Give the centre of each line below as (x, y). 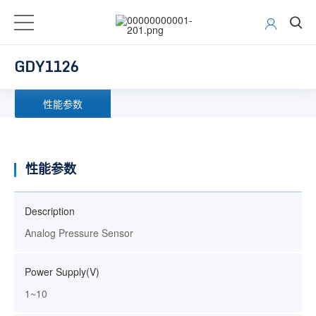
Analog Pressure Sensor (79, 233)
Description (50, 211)
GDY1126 (46, 67)
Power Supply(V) (62, 272)
